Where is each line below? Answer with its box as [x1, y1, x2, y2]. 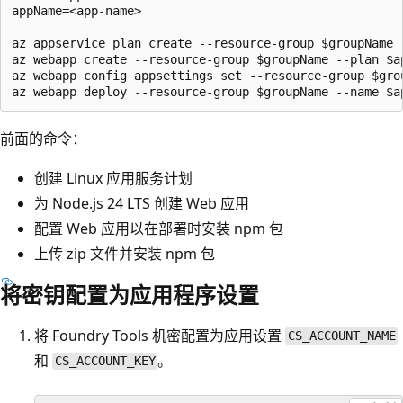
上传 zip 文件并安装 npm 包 [34, 243, 215, 264]
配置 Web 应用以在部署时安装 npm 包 [34, 218, 283, 238]
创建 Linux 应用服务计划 [34, 167, 193, 188]
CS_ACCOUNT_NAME [287, 328, 396, 344]
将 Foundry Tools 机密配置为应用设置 [34, 325, 285, 345]
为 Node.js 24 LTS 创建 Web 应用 [34, 193, 249, 213]
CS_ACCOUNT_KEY [54, 354, 156, 369]
